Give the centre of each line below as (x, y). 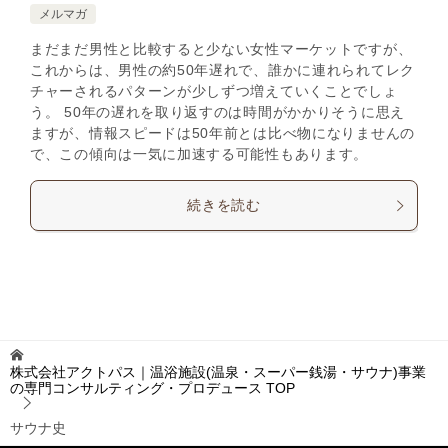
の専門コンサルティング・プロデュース (136, 388)
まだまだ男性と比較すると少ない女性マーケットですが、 (221, 49)
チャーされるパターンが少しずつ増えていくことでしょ (214, 91)
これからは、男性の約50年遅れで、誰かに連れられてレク (222, 70)
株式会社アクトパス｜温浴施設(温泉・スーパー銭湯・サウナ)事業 (218, 372)
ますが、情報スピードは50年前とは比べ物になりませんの (222, 133)
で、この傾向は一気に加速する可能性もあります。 (199, 154)
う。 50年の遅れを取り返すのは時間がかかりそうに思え (217, 112)
